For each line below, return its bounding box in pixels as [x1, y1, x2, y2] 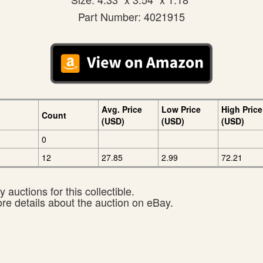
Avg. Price [102, 103, 142, 115]
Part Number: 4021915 [78, 9, 185, 24]
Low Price [161, 103, 201, 115]
